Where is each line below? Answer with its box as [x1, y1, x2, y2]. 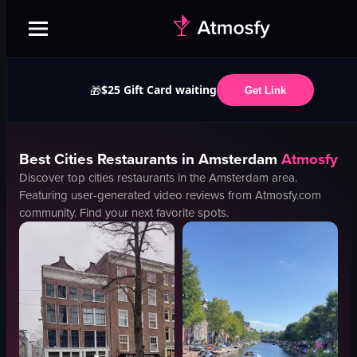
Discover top [19, 169, 88, 186]
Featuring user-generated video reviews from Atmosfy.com [19, 186, 321, 204]
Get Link [244, 84, 286, 96]
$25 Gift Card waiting [100, 82, 217, 97]
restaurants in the [114, 169, 209, 186]
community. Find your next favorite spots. [19, 204, 229, 222]
